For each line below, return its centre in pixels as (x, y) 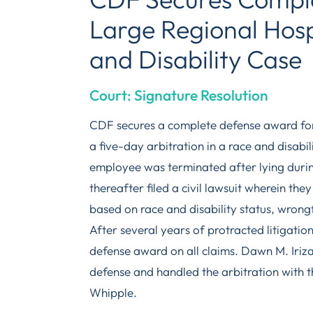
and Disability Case (196, 59)
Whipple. (113, 292)
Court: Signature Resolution (179, 95)
